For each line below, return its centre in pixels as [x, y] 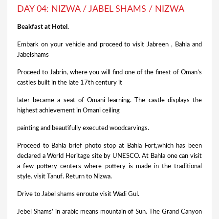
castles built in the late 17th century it [70, 83]
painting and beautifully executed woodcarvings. [84, 129]
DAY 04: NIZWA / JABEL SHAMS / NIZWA [102, 10]
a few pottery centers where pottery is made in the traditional [109, 167]
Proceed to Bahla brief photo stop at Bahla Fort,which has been [109, 146]
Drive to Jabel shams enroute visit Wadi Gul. [78, 195]
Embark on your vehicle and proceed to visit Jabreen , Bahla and [109, 45]
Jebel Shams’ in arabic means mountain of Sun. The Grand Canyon [109, 212]
